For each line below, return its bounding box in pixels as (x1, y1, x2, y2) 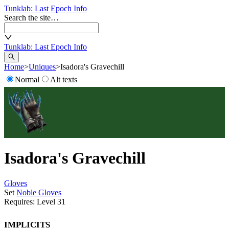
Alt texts (50, 75, 77, 84)
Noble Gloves (16, 188, 61, 197)
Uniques (29, 62, 56, 71)
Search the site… (4, 13, 59, 22)
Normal (15, 75, 39, 84)
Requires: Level (4, 197, 57, 206)
